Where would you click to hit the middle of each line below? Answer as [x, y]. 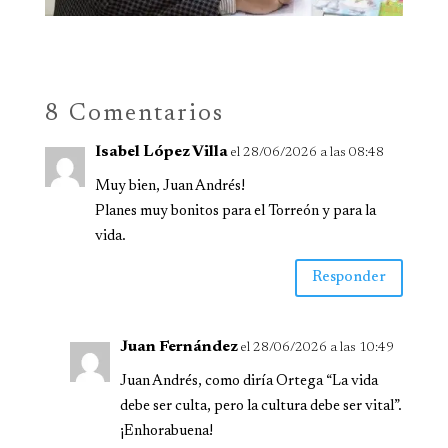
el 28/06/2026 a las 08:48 [307, 152]
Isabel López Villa [161, 151]
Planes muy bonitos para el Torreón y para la [235, 211]
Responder [349, 278]
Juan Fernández [178, 346]
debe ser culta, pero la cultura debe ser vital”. [260, 406]
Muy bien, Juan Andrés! [169, 186]
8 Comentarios [134, 113]
